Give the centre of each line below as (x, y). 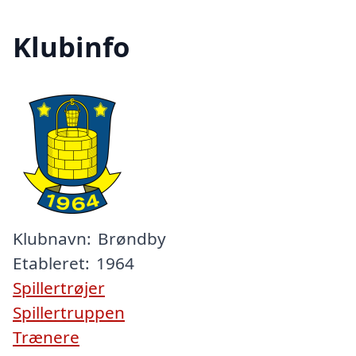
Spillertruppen (69, 313)
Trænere (46, 337)
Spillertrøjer (59, 288)
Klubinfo (71, 47)
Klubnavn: (52, 239)
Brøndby (132, 239)
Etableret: (51, 263)
